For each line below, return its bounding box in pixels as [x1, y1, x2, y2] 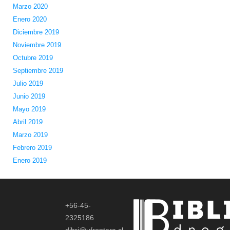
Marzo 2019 [12, 131, 48, 139]
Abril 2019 [12, 118, 43, 126]
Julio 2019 [12, 80, 43, 88]
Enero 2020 [12, 15, 47, 24]
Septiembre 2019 [12, 67, 63, 75]
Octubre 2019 [12, 54, 53, 62]
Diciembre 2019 [12, 28, 59, 36]
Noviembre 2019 [12, 41, 61, 49]
